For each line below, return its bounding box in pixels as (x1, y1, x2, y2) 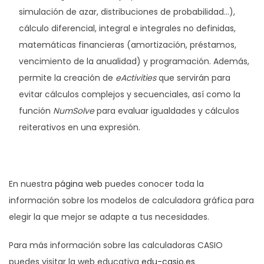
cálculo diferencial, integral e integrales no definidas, (19, 22, 236, 34)
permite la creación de (19, 72, 115, 84)
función (19, 105, 53, 117)
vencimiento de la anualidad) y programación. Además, (19, 55, 249, 67)
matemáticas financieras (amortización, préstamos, (19, 39, 236, 51)
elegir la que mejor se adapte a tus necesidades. (9, 211, 209, 223)
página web (55, 178, 103, 190)
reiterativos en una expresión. (19, 121, 140, 133)
